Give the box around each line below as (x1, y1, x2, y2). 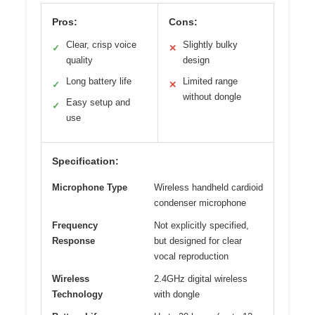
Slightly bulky (182, 39, 238, 51)
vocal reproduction (154, 251, 229, 262)
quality (66, 55, 93, 66)
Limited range (182, 76, 238, 87)
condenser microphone (154, 198, 246, 209)
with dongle (154, 289, 200, 300)
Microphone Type (52, 182, 127, 193)
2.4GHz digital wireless (154, 274, 247, 285)
